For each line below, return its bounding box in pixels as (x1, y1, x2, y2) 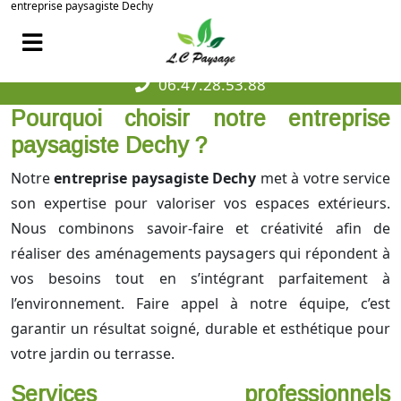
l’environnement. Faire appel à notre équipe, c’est (11, 294, 390, 314)
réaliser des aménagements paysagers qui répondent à (11, 243, 390, 264)
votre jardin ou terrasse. (11, 344, 175, 364)
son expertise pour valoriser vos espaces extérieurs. (11, 193, 390, 214)
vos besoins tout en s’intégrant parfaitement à (11, 269, 390, 289)
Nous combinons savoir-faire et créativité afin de (11, 218, 390, 239)
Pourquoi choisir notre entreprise (11, 106, 390, 132)
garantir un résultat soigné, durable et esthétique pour (11, 319, 390, 339)
